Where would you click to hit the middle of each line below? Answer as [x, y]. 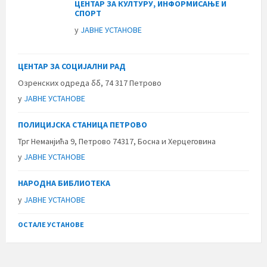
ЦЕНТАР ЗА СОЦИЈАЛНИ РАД [72, 66]
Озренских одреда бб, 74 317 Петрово [90, 83]
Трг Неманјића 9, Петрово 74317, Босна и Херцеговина [117, 141]
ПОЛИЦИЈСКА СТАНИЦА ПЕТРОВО [83, 124]
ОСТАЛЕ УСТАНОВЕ [51, 224]
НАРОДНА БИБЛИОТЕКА [64, 183]
